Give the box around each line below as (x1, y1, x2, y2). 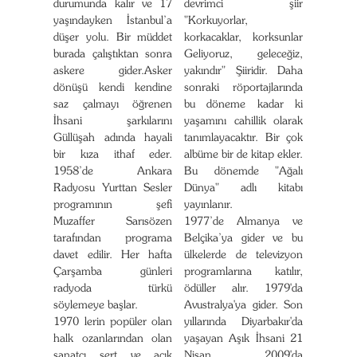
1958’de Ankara (53, 166, 173, 178)
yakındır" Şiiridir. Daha (184, 65, 303, 77)
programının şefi (53, 199, 173, 211)
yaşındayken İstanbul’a (53, 15, 173, 27)
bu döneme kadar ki (184, 99, 303, 111)
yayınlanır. (184, 199, 236, 211)
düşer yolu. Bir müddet (53, 32, 173, 44)
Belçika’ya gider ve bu (184, 233, 303, 245)
